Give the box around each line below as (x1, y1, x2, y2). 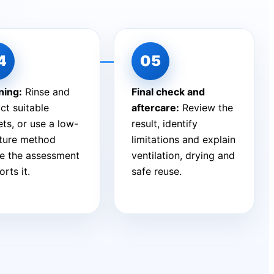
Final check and (131, 85, 205, 98)
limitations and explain (131, 133, 235, 146)
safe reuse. (131, 165, 182, 177)
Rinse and (22, 85, 70, 98)
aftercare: (131, 101, 179, 114)
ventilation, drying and (131, 149, 235, 161)
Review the (179, 101, 233, 114)
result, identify (131, 117, 198, 130)
